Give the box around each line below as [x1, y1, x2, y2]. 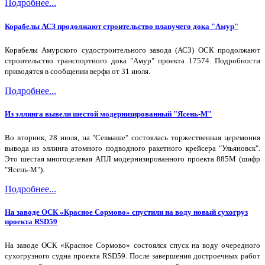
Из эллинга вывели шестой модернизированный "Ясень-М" [5, 109, 212, 118]
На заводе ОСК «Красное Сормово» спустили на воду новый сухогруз [5, 208, 248, 217]
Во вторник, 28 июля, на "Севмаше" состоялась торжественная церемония [5, 133, 260, 143]
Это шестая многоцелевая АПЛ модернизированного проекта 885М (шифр [5, 154, 260, 164]
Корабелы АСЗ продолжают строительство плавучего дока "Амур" [5, 21, 238, 31]
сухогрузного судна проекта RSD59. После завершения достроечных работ [5, 251, 260, 261]
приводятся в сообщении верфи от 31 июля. [5, 66, 150, 76]
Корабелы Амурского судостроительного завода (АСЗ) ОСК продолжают [5, 45, 260, 54]
